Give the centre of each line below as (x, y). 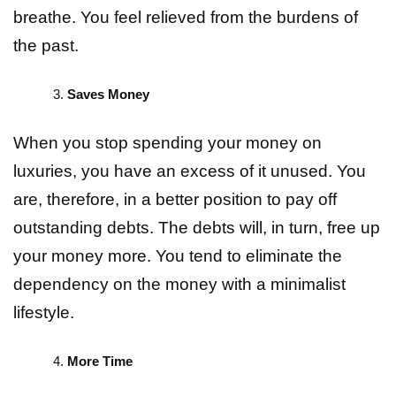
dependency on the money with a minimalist (179, 285)
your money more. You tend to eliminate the (178, 256)
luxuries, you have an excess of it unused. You (190, 171)
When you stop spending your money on (168, 143)
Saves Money (108, 95)
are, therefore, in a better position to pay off (175, 200)
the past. (46, 46)
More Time (100, 362)
